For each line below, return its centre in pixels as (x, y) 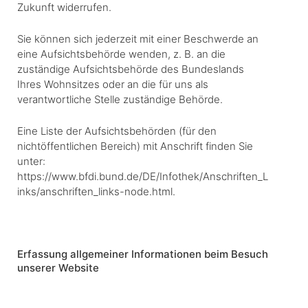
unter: (31, 161)
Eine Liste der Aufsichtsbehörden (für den (117, 131)
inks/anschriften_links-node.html (95, 191)
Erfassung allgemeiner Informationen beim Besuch (143, 254)
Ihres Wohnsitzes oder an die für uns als (113, 84)
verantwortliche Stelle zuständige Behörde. (120, 99)
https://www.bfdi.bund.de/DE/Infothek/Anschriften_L (143, 176)
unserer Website (58, 267)
